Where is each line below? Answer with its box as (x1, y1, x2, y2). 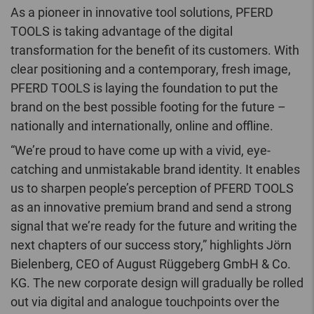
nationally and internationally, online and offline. (11, 118, 273, 134)
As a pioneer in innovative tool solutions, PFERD (11, 5, 273, 20)
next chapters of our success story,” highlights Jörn (11, 238, 292, 253)
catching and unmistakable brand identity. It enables (11, 162, 300, 177)
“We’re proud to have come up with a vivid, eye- (11, 143, 271, 158)
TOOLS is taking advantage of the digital (11, 24, 233, 39)
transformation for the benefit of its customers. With (11, 43, 299, 58)
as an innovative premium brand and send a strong (11, 200, 292, 215)
